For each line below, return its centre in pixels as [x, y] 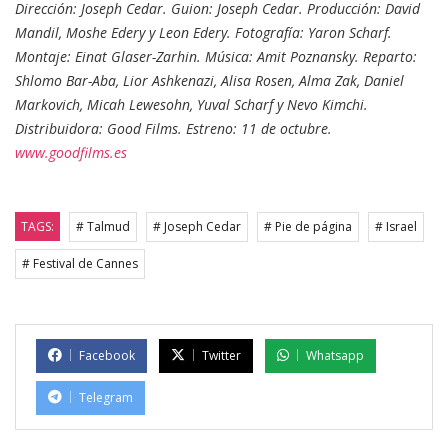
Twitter [221, 356]
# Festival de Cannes [80, 264]
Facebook [107, 356]
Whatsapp [335, 356]
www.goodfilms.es [71, 153]
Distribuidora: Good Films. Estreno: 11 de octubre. [173, 129]
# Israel [396, 227]
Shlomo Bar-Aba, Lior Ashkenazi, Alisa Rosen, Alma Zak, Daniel [209, 81]
